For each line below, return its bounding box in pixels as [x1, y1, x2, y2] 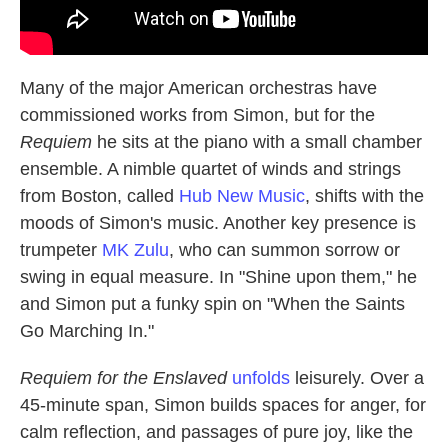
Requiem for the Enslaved [20, 367, 227, 388]
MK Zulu [102, 239, 169, 260]
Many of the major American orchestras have [20, 77, 377, 98]
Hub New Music [179, 185, 305, 206]
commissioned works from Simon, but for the [20, 104, 375, 125]
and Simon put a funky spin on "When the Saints [20, 293, 405, 314]
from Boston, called [20, 185, 179, 206]
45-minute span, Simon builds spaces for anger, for [20, 394, 426, 415]
